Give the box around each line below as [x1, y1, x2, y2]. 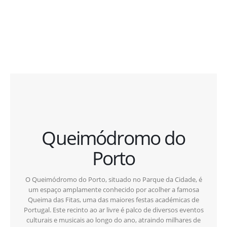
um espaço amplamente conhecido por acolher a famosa [28, 184, 199, 194]
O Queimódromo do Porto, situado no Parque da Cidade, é [25, 174, 202, 184]
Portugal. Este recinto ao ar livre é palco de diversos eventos [23, 205, 204, 214]
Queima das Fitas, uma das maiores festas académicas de [28, 195, 199, 204]
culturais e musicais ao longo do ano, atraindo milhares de [26, 215, 201, 224]
